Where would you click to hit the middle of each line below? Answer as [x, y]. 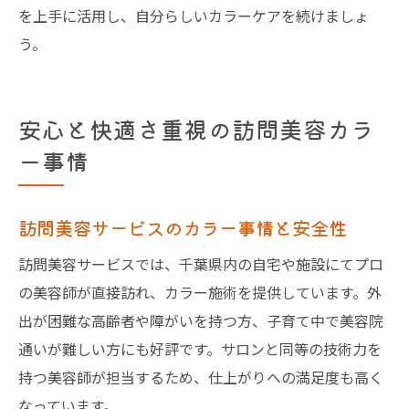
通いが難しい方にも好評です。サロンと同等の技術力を [200, 349]
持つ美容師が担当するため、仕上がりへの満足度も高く [201, 377]
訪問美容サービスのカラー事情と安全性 [183, 227]
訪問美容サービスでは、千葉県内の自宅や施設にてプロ [201, 264]
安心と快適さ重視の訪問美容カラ [196, 129]
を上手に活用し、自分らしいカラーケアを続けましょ [194, 16]
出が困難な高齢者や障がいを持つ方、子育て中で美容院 [201, 320]
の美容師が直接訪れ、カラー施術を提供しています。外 [200, 292]
